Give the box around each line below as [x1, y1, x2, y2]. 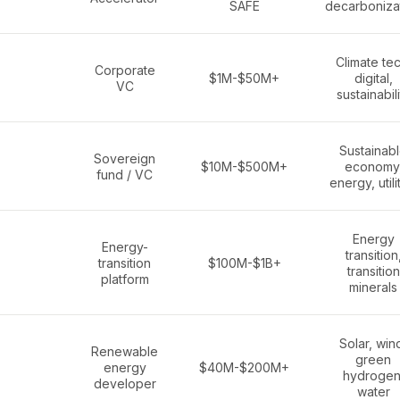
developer [93, 376, 156, 391]
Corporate [94, 62, 155, 78]
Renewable [91, 344, 158, 359]
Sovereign [94, 151, 155, 166]
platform [100, 271, 149, 287]
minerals [349, 279, 397, 295]
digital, [354, 71, 393, 86]
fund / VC [96, 167, 153, 182]
